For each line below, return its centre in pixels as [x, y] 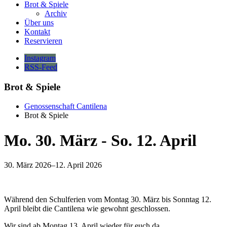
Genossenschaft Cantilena [66, 106]
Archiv [56, 13]
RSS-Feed [41, 67]
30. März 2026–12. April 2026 [53, 165]
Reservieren [43, 41]
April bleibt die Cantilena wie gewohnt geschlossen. [87, 209]
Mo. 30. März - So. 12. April [100, 140]
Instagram [40, 58]
